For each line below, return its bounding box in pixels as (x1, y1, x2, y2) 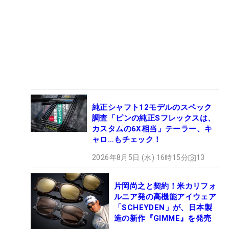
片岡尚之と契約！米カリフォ (114, 181, 217, 191)
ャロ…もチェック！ (92, 135, 162, 145)
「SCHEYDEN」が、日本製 (114, 203, 212, 213)
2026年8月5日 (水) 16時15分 (92, 153, 188, 162)
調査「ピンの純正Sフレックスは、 (92, 113, 216, 123)
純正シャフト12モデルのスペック (92, 103, 212, 112)
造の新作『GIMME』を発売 (114, 214, 212, 223)
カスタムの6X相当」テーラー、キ (92, 124, 213, 134)
